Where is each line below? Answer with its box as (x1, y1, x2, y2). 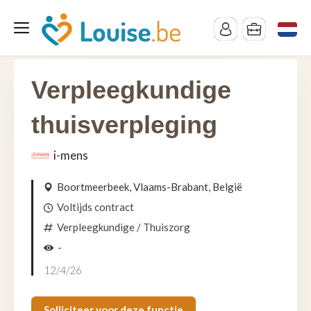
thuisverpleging (31, 110, 217, 139)
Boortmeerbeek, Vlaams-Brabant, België (57, 180, 242, 193)
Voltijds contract (57, 201, 134, 213)
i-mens (53, 148, 88, 162)
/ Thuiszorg (135, 221, 190, 233)
